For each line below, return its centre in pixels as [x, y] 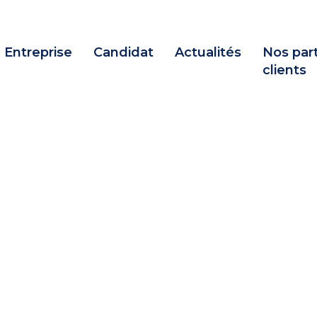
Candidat [123, 52]
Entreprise [38, 52]
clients [284, 70]
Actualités [208, 52]
